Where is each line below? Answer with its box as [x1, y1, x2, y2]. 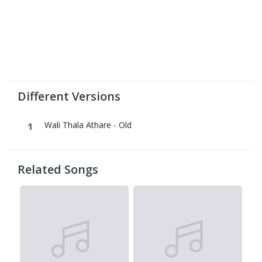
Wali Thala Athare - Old [44, 119, 132, 130]
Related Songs [18, 161, 98, 177]
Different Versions [18, 88, 120, 104]
